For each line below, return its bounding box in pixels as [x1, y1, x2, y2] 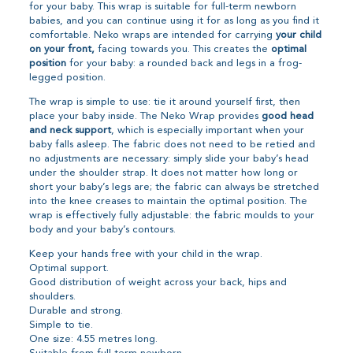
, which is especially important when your [111, 124, 305, 136]
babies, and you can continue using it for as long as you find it [29, 15, 320, 26]
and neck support [29, 124, 112, 136]
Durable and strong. [29, 305, 124, 316]
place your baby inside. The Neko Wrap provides [29, 110, 262, 121]
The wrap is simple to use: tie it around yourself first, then [29, 96, 301, 107]
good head [262, 110, 314, 121]
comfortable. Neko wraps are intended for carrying [29, 29, 277, 40]
